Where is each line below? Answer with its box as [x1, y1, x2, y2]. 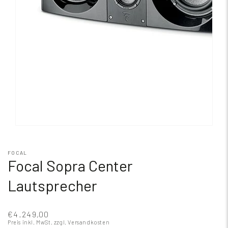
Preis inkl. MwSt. [8, 219, 54, 225]
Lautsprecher [8, 176, 97, 194]
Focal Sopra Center [8, 156, 133, 175]
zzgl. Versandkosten [53, 219, 110, 225]
